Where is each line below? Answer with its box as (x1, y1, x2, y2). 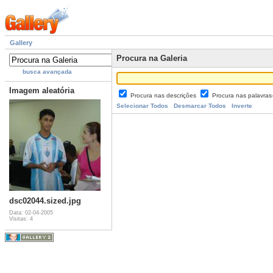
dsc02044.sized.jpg (9, 196, 81, 206)
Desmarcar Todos (174, 102, 226, 110)
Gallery (10, 39, 32, 47)
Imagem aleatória (9, 86, 74, 96)
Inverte (232, 102, 252, 110)
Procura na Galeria (116, 54, 187, 63)
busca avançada (23, 68, 72, 76)
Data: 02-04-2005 (9, 210, 53, 216)
